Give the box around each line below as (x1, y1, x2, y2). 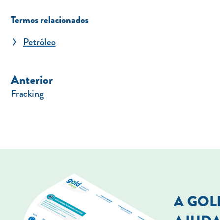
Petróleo (23, 35, 55, 49)
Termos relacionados (11, 13, 88, 27)
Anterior (11, 71, 53, 89)
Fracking (11, 86, 44, 101)
